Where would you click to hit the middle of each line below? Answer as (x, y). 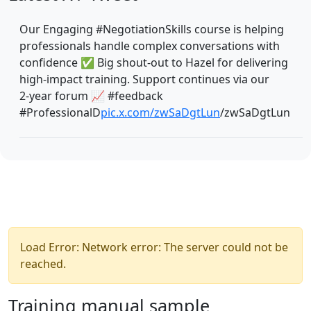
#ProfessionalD (60, 112)
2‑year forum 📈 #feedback (91, 95)
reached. (43, 263)
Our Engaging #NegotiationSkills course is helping (152, 29)
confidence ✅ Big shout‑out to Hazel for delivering (154, 62)
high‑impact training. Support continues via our (144, 79)
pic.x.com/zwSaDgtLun (160, 112)
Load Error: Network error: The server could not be (154, 247)
